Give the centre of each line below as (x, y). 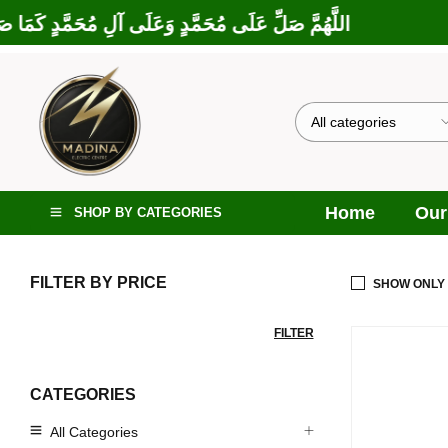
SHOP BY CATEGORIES (148, 212)
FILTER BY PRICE (98, 282)
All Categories (94, 432)
